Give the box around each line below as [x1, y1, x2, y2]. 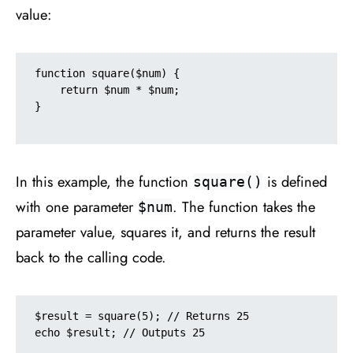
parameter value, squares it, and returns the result [16, 221, 315, 243]
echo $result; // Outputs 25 [35, 325, 205, 339]
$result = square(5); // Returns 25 [35, 309, 249, 322]
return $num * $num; [35, 83, 60, 96]
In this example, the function [16, 170, 193, 192]
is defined [262, 170, 327, 192]
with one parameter [16, 195, 138, 217]
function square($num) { [35, 66, 180, 80]
